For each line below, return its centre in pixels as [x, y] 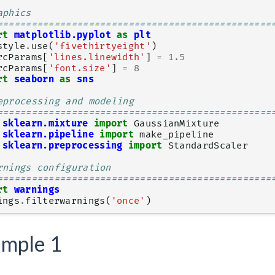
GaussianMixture [177, 124]
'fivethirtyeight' [102, 47]
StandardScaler [208, 146]
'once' [128, 201]
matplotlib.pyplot [62, 36]
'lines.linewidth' [97, 58]
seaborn [34, 80]
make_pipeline [177, 135]
